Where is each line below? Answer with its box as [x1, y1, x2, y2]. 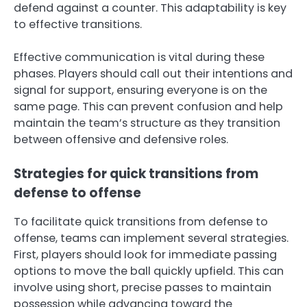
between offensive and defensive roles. [14, 131, 228, 147]
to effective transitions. [14, 16, 142, 32]
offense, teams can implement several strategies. [14, 230, 288, 246]
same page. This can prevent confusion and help [14, 98, 283, 114]
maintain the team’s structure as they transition [14, 114, 280, 131]
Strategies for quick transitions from [14, 164, 258, 183]
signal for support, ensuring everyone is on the [14, 82, 267, 98]
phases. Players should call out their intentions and [14, 65, 293, 82]
